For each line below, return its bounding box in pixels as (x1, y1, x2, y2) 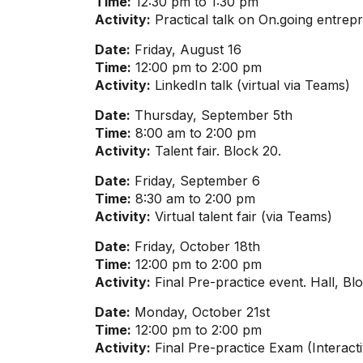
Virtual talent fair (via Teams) (151, 208, 332, 224)
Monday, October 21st (130, 304, 270, 320)
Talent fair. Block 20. (151, 143, 281, 159)
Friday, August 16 (130, 41, 241, 58)
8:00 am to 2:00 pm (131, 125, 256, 141)
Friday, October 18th (130, 238, 260, 254)
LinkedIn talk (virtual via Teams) (151, 77, 350, 93)
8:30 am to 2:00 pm (131, 190, 255, 207)
